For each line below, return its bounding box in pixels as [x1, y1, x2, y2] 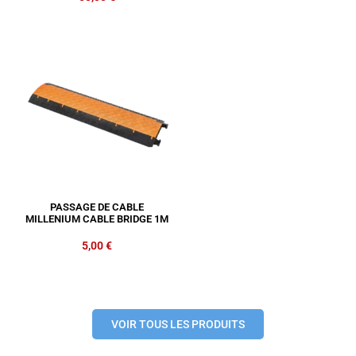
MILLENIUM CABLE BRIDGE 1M [25, 213, 168, 226]
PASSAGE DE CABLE [50, 201, 144, 214]
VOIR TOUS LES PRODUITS [111, 317, 245, 331]
